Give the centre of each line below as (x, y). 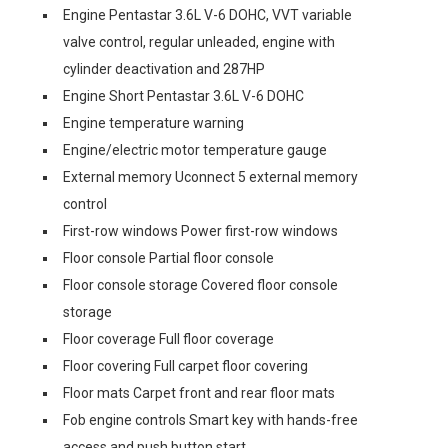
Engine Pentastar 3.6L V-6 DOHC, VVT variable (207, 15)
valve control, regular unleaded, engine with (199, 42)
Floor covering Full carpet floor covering (185, 366)
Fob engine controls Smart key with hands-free (210, 420)
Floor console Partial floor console (168, 258)
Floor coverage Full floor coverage (168, 339)
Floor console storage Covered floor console (200, 285)
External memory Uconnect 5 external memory (210, 177)
